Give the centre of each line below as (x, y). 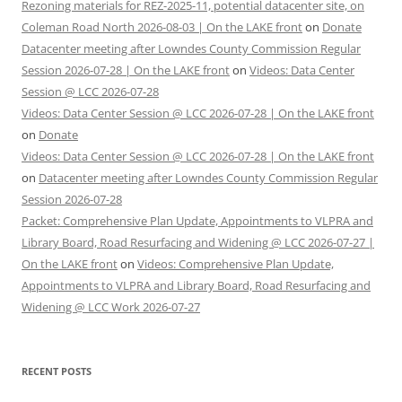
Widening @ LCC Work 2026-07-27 (111, 307)
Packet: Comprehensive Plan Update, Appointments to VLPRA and (197, 221)
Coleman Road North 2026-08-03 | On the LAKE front (162, 27)
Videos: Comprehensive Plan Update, (236, 264)
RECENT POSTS (57, 371)
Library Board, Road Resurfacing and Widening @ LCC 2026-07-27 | (198, 243)
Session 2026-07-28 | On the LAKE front (126, 70)
